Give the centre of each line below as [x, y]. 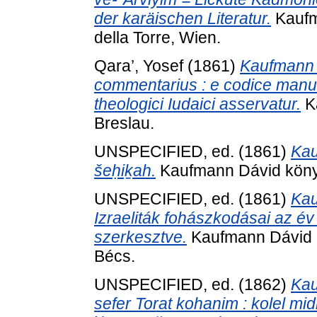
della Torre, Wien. [157, 38]
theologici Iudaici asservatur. [197, 104]
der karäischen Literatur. [183, 19]
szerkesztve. [140, 237]
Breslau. [124, 123]
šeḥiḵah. [125, 170]
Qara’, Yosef [139, 66]
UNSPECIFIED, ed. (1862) [192, 284]
